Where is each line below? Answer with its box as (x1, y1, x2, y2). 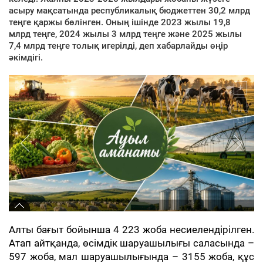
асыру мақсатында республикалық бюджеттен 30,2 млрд (9, 5, 250, 16)
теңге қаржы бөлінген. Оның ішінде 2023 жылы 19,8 (9, 16, 231, 28)
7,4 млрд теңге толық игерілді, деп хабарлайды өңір (9, 40, 228, 51)
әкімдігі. (9, 52, 43, 63)
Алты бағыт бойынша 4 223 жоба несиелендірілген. (9, 224, 254, 235)
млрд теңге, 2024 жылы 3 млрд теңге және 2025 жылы (9, 28, 242, 39)
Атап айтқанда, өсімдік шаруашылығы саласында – (9, 237, 254, 249)
